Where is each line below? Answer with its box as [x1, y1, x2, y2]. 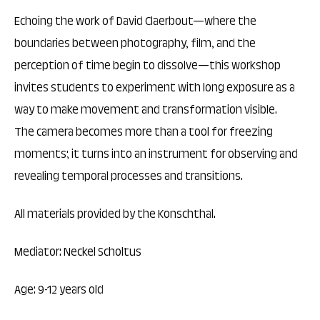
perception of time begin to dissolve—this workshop [14, 58, 281, 75]
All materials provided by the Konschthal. [14, 206, 216, 224]
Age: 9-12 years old [14, 282, 104, 299]
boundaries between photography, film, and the [14, 36, 256, 53]
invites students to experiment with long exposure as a [14, 80, 295, 97]
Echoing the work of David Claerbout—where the [14, 14, 256, 31]
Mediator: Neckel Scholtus [14, 244, 141, 261]
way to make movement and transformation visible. [14, 102, 277, 119]
